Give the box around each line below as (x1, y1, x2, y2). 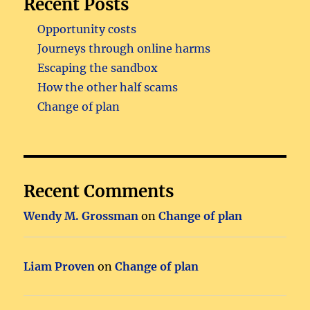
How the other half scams (37, 80, 179, 95)
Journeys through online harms (37, 42, 211, 56)
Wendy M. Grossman (24, 209, 139, 224)
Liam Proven (24, 259, 95, 274)
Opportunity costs (37, 22, 137, 37)
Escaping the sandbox (37, 61, 158, 75)
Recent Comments (24, 181, 174, 203)
